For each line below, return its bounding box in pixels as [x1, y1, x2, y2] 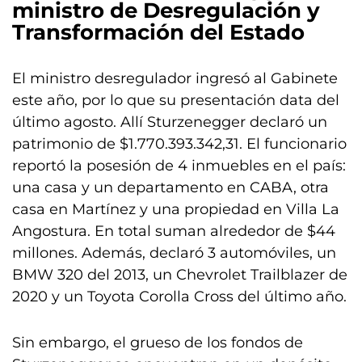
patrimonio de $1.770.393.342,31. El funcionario [12, 135, 347, 153]
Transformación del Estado [12, 19, 305, 45]
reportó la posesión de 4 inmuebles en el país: [12, 157, 346, 175]
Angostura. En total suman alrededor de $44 [12, 222, 335, 240]
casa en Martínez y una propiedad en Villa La [12, 200, 339, 218]
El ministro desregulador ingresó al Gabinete [12, 69, 338, 87]
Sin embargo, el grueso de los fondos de [12, 334, 303, 351]
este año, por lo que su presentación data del [12, 91, 339, 109]
